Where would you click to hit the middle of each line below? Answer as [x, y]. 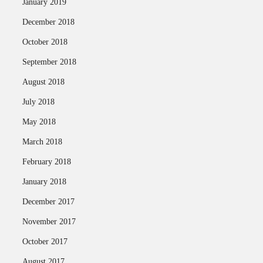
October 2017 [45, 242]
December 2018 [48, 22]
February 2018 [46, 162]
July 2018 [38, 102]
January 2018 [44, 182]
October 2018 [45, 42]
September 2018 [49, 62]
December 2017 [48, 202]
